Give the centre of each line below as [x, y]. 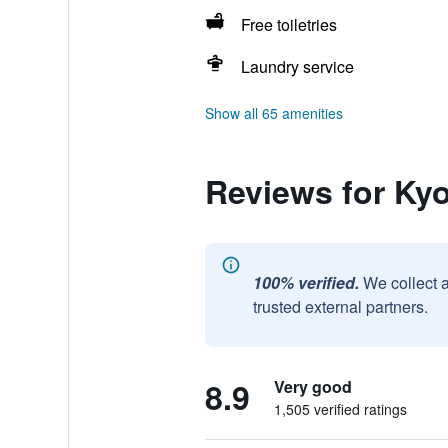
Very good [312, 386]
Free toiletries [288, 24]
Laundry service [297, 66]
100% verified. [305, 282]
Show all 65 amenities [273, 113]
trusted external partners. [340, 306]
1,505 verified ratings [340, 409]
